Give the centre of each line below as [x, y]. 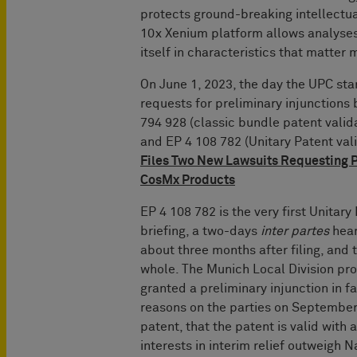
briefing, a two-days [200, 231]
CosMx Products [188, 180]
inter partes [295, 231]
